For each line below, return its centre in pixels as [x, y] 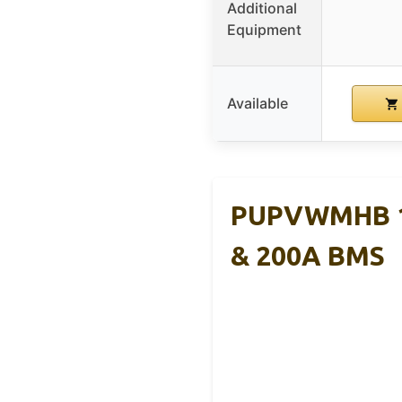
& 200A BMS [308, 255]
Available [258, 103]
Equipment [264, 29]
